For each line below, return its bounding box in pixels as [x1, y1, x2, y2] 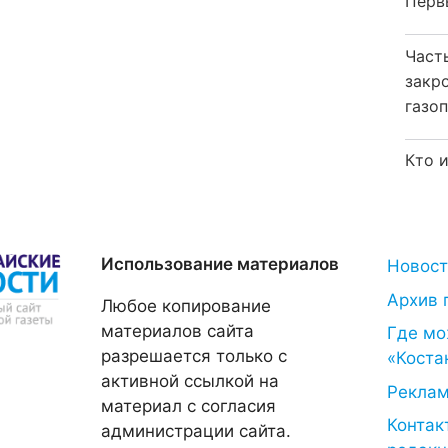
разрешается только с [100, 346, 287, 366]
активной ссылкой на [100, 371, 279, 391]
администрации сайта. [100, 421, 291, 441]
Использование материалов [100, 254, 339, 274]
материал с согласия [100, 396, 276, 416]
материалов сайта [100, 321, 254, 341]
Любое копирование [100, 296, 271, 316]
